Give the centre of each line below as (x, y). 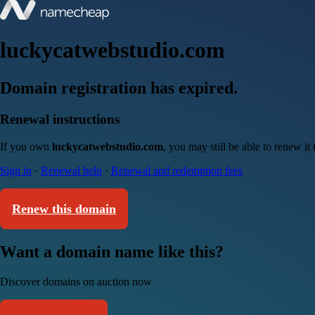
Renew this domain (64, 208)
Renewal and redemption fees (177, 170)
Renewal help (71, 170)
